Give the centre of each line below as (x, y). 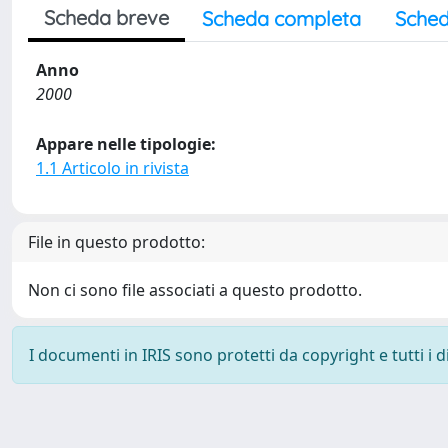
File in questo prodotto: (116, 242)
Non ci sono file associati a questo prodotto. (195, 290)
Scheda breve (106, 17)
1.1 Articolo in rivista (112, 168)
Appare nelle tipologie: (126, 144)
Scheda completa (281, 18)
